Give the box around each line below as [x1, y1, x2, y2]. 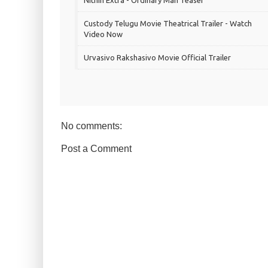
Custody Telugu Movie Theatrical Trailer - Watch [84, 19, 252, 28]
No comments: [61, 121, 122, 132]
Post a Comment [61, 144, 132, 154]
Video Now [84, 30, 123, 39]
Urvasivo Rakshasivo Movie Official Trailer [84, 53, 231, 62]
